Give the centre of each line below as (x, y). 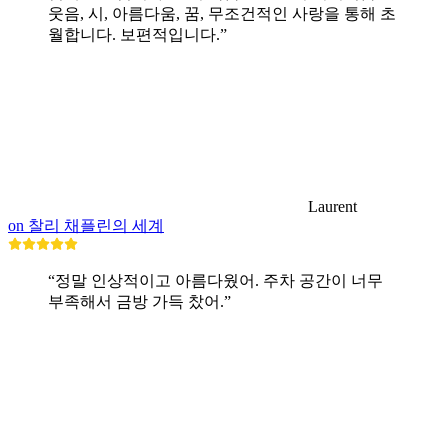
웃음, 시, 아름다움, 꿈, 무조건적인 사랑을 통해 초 (222, 14)
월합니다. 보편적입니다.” (137, 35)
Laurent (332, 207)
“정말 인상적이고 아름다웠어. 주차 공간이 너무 (215, 281)
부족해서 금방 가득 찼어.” (139, 302)
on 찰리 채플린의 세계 (86, 226)
